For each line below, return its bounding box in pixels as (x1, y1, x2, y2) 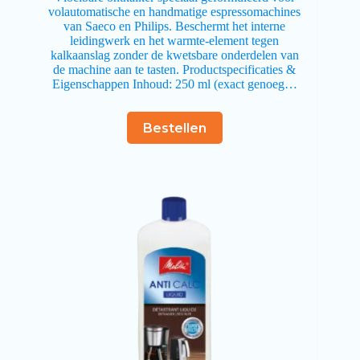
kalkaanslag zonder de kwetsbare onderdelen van (50, 48, 299, 63)
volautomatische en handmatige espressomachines (48, 5, 301, 19)
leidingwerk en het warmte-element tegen (70, 34, 280, 48)
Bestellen (142, 120, 207, 136)
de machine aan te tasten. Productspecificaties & (53, 63, 297, 77)
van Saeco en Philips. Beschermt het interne (63, 19, 286, 34)
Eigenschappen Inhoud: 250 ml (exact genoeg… (51, 77, 297, 92)
